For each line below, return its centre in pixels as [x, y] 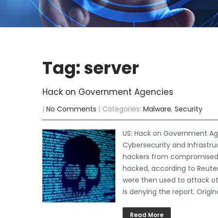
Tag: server [91, 68]
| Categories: [121, 109]
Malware [157, 109]
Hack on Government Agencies [108, 92]
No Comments [71, 109]
